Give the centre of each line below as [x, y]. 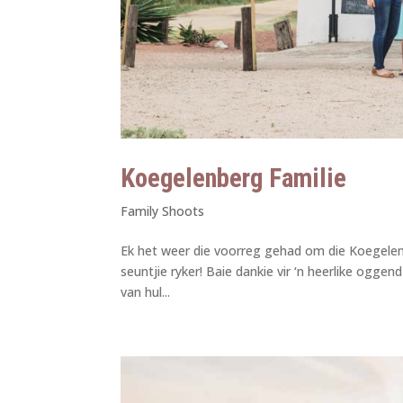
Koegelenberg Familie [234, 179]
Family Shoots [163, 211]
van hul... [146, 292]
